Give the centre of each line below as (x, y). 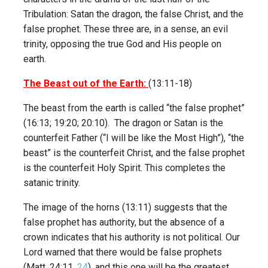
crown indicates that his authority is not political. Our (132, 237)
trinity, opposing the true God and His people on (122, 44)
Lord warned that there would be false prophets (123, 252)
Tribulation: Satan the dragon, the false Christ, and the (133, 14)
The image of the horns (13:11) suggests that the (125, 207)
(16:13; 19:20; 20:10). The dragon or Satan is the (123, 123)
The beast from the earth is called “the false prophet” (134, 108)
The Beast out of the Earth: (86, 83)
